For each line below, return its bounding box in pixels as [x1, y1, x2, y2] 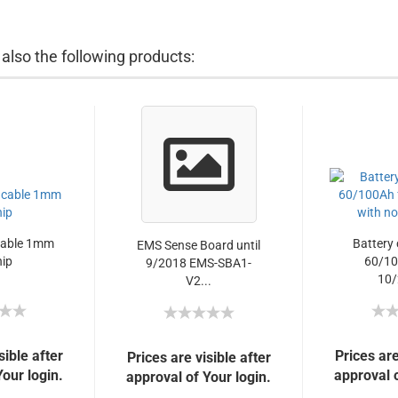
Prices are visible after [126, 349, 271, 366]
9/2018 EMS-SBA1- [146, 256, 251, 270]
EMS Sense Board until [137, 238, 260, 252]
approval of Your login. [126, 369, 271, 386]
